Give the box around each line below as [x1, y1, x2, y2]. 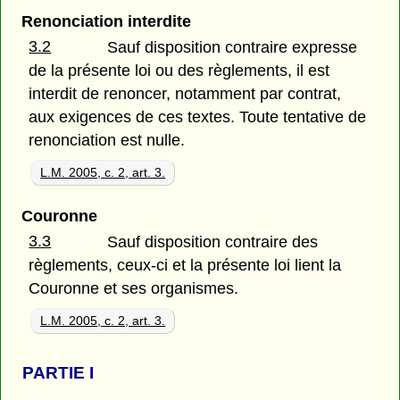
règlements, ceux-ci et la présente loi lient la [29, 256, 342, 275]
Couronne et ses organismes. [29, 279, 239, 298]
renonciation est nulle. [29, 131, 186, 150]
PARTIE [22, 362, 90, 383]
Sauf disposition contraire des [107, 233, 319, 252]
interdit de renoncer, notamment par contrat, [29, 85, 342, 104]
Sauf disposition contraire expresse [107, 38, 358, 57]
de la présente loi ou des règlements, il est [29, 62, 330, 80]
